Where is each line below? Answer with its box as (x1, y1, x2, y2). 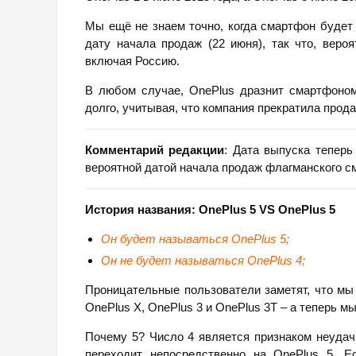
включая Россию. (85, 54, 180, 68)
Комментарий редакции (85, 143, 225, 157)
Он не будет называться (101, 253, 247, 268)
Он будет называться (101, 232, 231, 246)
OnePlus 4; (247, 253, 305, 268)
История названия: (85, 203, 199, 217)
